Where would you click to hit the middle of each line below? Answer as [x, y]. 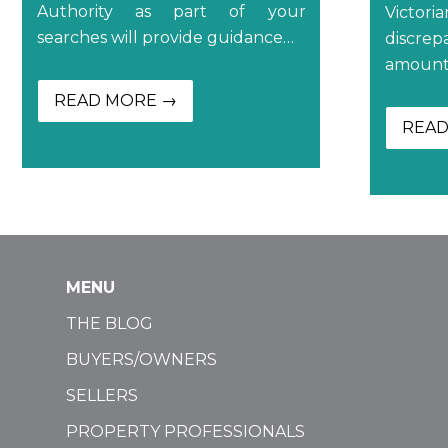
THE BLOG [109, 323]
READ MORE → [115, 100]
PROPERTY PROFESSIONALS [185, 431]
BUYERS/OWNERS [141, 359]
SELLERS [102, 395]
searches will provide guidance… [165, 37]
